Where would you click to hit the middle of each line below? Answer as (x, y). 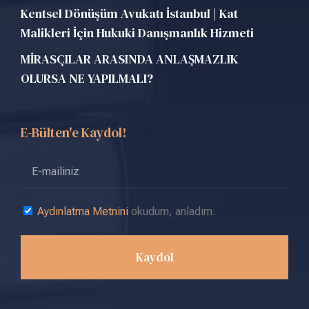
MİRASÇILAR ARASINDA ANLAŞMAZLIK (129, 59)
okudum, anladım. (172, 211)
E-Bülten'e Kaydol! (73, 132)
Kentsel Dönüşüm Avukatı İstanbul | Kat (129, 13)
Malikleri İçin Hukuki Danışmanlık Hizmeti (137, 32)
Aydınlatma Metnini (83, 211)
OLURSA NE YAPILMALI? (87, 78)
